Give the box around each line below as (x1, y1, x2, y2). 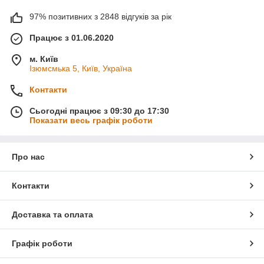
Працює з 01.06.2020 (29, 32, 114, 42)
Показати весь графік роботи (29, 115, 153, 125)
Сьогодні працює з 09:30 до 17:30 (29, 105, 169, 115)
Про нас (12, 151, 45, 161)
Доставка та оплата (12, 209, 93, 219)
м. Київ (29, 54, 58, 64)
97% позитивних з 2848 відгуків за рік (29, 11, 171, 21)
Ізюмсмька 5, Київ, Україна (29, 63, 132, 73)
